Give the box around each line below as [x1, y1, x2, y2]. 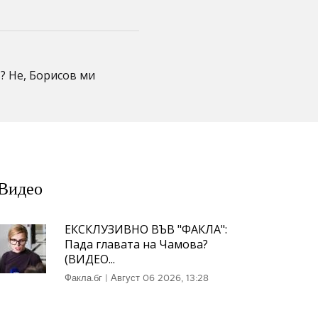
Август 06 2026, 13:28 [110, 272, 209, 284]
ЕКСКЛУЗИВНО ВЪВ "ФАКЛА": [64, 221, 227, 237]
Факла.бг [64, 272, 102, 284]
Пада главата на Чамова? [64, 236, 208, 252]
